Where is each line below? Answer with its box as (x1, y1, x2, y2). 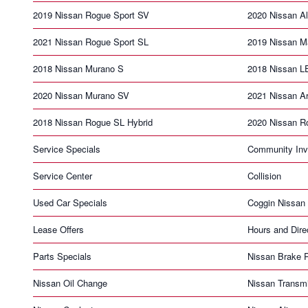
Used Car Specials (33, 195, 107, 209)
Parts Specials (33, 249, 91, 263)
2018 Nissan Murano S (33, 61, 124, 75)
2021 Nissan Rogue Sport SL (33, 34, 148, 48)
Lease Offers (33, 222, 84, 236)
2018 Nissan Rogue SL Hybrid (33, 115, 153, 129)
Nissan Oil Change (33, 276, 107, 289)
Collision (247, 168, 281, 182)
